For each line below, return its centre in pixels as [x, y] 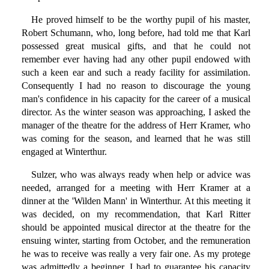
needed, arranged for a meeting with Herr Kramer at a [136, 188]
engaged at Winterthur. [64, 152]
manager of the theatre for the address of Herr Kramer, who [136, 125]
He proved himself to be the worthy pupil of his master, [141, 20]
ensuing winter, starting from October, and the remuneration [136, 241]
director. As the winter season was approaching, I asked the [136, 112]
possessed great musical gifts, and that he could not [136, 46]
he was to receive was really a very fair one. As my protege [136, 254]
